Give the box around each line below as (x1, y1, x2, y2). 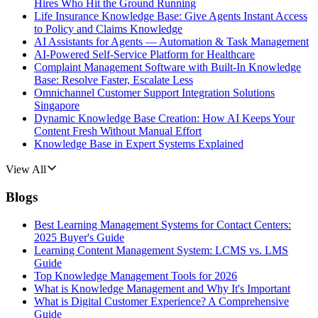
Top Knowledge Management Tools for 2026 (34, 269, 237, 282)
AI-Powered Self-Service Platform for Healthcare (34, 48, 255, 61)
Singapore (34, 99, 79, 112)
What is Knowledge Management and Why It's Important (34, 282, 290, 295)
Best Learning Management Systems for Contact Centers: (34, 218, 291, 231)
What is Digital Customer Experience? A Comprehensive (34, 295, 289, 307)
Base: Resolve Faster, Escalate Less (34, 74, 193, 87)
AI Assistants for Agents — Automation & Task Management (34, 35, 309, 48)
